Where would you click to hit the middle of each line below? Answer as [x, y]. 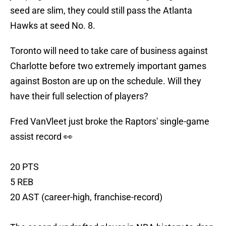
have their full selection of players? [79, 96]
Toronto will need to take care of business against [109, 51]
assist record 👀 [41, 137]
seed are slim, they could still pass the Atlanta [101, 11]
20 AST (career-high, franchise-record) [86, 197]
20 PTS [24, 167]
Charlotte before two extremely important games [108, 66]
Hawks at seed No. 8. [53, 26]
